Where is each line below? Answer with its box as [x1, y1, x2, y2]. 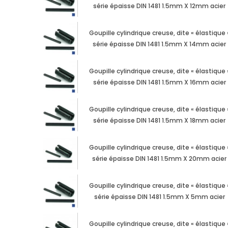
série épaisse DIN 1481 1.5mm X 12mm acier [93, 2, 226, 11]
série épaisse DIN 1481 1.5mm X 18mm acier [93, 116, 226, 125]
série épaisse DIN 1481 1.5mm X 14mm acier [93, 40, 226, 49]
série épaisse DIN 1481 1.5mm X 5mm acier [94, 192, 225, 202]
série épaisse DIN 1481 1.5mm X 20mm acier [92, 154, 227, 163]
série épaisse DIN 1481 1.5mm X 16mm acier [93, 78, 226, 87]
